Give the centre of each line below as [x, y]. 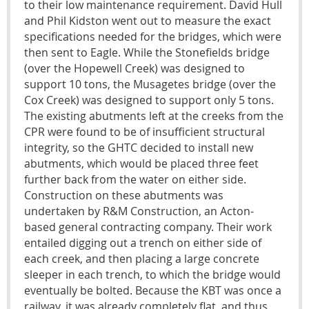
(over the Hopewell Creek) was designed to [134, 68]
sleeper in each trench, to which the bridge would [152, 274]
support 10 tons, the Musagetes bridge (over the [150, 84]
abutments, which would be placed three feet [141, 163]
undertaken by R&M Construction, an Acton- [139, 211]
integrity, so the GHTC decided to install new [139, 147]
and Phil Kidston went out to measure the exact [148, 20]
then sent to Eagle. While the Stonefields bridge [147, 52]
